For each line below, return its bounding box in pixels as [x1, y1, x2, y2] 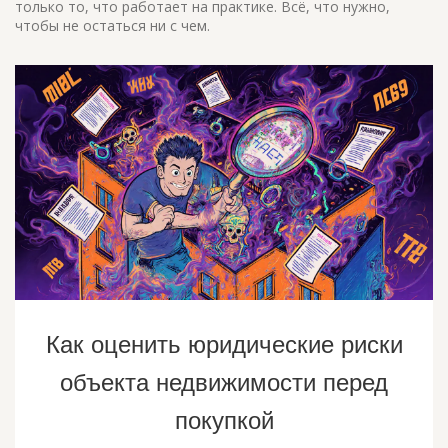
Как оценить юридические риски [45, 331, 403, 359]
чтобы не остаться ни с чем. [15, 16, 210, 35]
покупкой [174, 407, 274, 435]
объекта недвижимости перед [60, 369, 388, 397]
